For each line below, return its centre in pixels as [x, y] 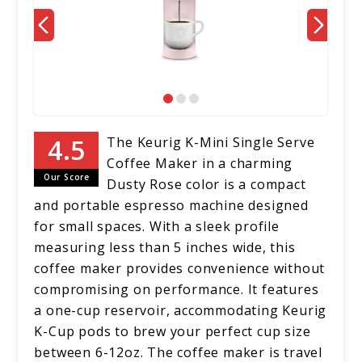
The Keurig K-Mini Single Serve [211, 143]
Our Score [66, 177]
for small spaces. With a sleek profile [157, 227]
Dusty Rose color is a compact [206, 185]
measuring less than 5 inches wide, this [165, 248]
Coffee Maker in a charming [200, 164]
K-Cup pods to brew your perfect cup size [173, 332]
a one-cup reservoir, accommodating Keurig [181, 311]
